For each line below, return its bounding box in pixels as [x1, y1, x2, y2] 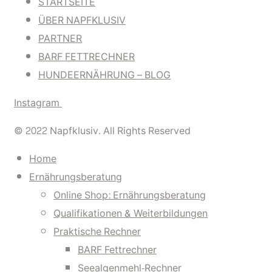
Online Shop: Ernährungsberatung [53, 186, 206, 204]
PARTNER [38, 30, 82, 47]
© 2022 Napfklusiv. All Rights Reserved [14, 122, 191, 140]
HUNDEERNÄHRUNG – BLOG [38, 66, 171, 84]
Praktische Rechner [53, 223, 141, 240]
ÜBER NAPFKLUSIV [38, 12, 126, 29]
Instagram [14, 94, 59, 112]
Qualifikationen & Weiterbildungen [53, 205, 208, 222]
